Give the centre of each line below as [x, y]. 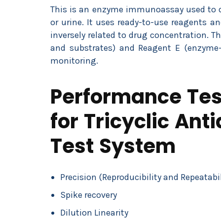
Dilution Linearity [94, 213]
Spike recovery [89, 195]
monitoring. [74, 61]
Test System [113, 146]
